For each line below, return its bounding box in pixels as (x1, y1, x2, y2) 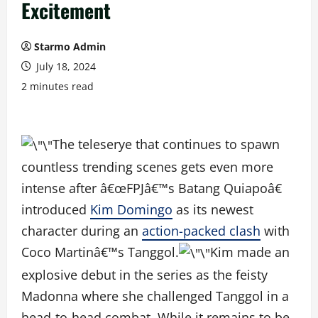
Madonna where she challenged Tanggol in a (21, 287, 289, 305)
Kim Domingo (90, 201, 172, 219)
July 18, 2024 (33, 60, 96, 73)
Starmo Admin (34, 40, 106, 53)
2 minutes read (21, 79, 94, 93)
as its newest (172, 201, 253, 219)
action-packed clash (142, 222, 261, 240)
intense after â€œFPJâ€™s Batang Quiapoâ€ (21, 180, 282, 197)
